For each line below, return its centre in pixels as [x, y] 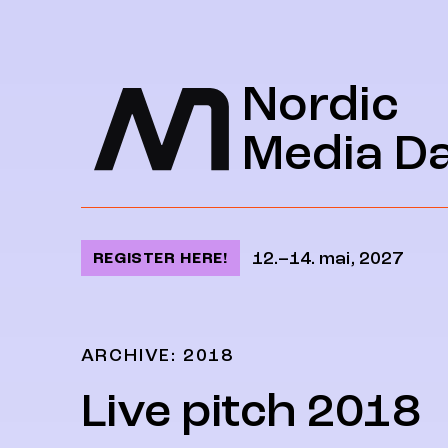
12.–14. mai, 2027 [327, 258]
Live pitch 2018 [250, 411]
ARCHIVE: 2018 [157, 355]
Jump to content [154, 34]
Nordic [320, 104]
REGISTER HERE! [160, 258]
